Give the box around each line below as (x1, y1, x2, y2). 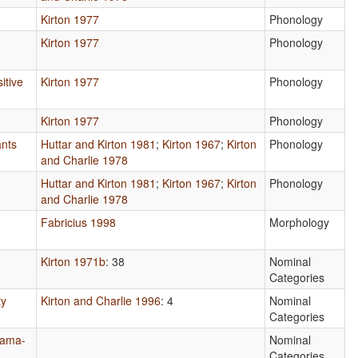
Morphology (269, 213, 330, 230)
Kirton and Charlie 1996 (41, 292, 161, 308)
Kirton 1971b (41, 253, 106, 269)
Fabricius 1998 (41, 213, 117, 230)
